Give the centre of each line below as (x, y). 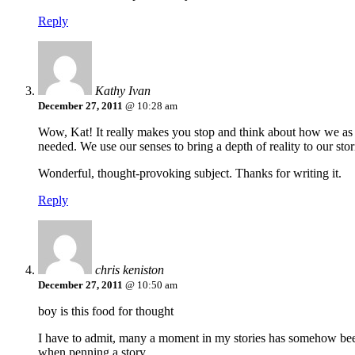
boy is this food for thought (106, 311)
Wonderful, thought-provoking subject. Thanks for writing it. (190, 174)
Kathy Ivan (123, 91)
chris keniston (130, 270)
